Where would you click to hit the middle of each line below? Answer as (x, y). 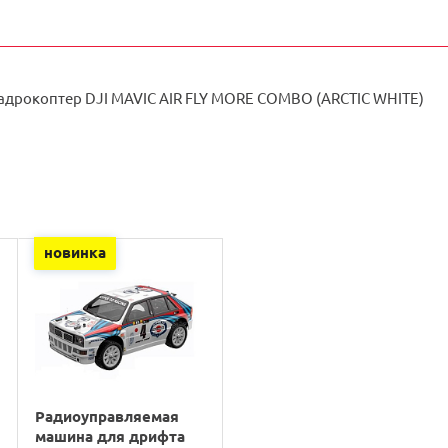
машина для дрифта (109, 435)
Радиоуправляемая (106, 415)
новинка (74, 251)
